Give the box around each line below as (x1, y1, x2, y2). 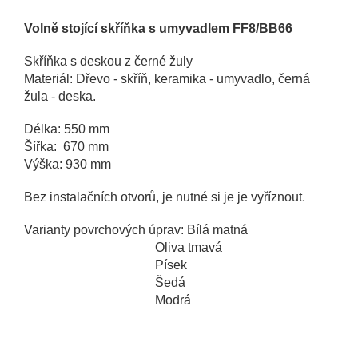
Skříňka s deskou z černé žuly (24, 54, 193, 69)
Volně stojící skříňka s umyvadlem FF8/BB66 (24, 22, 292, 36)
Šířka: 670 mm (24, 140, 109, 154)
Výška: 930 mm (24, 157, 111, 172)
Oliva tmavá (24, 241, 222, 255)
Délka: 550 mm (24, 122, 109, 137)
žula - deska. (24, 89, 96, 104)
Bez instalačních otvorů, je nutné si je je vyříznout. (24, 190, 305, 205)
